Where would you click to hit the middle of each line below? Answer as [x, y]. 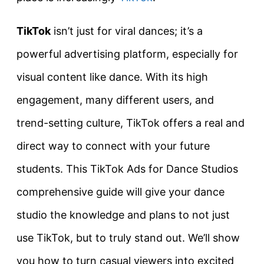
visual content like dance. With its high [112, 77]
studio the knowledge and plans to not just [123, 215]
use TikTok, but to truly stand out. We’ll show [128, 238]
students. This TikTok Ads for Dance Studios [127, 169]
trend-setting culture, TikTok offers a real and [131, 123]
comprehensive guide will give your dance [121, 192]
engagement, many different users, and [115, 100]
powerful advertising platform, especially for [127, 54]
